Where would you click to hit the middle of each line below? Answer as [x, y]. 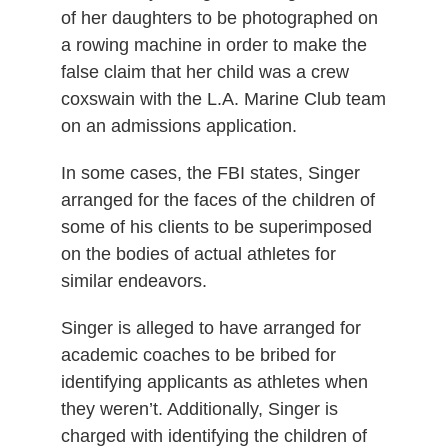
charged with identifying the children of [213, 435]
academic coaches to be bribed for [198, 354]
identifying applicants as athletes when [214, 381]
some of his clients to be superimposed [216, 226]
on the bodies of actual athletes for [198, 253]
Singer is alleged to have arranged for [210, 327]
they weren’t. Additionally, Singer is [199, 408]
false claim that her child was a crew [204, 71]
